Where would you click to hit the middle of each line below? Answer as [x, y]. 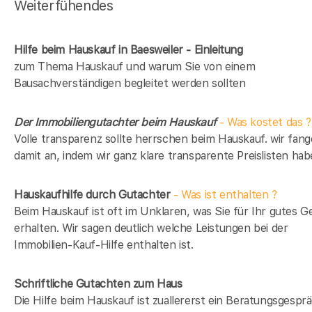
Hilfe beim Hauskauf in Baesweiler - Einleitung [128, 50]
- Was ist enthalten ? [224, 195]
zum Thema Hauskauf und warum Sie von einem [135, 67]
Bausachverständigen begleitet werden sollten [130, 84]
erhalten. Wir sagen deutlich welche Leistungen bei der [151, 228]
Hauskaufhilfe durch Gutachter [92, 195]
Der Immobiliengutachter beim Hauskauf [117, 123]
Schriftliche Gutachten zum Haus [98, 284]
